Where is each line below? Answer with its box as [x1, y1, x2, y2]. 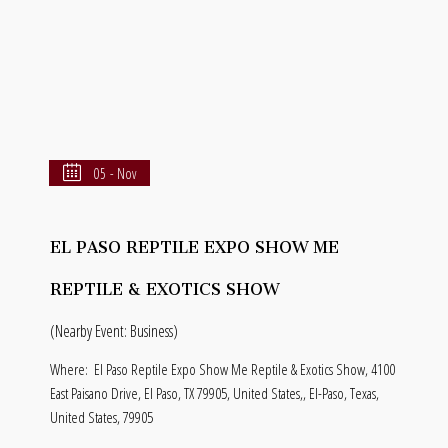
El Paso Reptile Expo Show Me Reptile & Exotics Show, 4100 [94, 358, 395, 379]
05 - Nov [94, 163, 137, 183]
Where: [50, 358, 88, 379]
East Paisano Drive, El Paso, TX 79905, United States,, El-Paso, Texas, [50, 382, 379, 403]
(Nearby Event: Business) [50, 319, 178, 342]
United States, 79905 [50, 406, 153, 427]
